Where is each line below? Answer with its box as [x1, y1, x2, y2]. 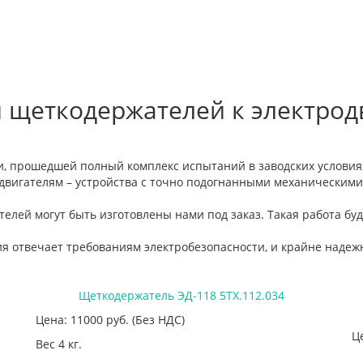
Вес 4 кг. [36, 335, 82, 352]
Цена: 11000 [36, 311, 106, 327]
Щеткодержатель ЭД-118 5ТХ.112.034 [79, 287, 284, 303]
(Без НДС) [132, 311, 185, 327]
